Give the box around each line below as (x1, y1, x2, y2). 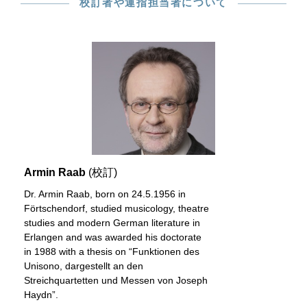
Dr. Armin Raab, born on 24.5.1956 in (24, 188, 186, 199)
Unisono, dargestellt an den (24, 260, 143, 271)
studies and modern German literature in (24, 217, 200, 228)
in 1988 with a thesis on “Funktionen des (24, 246, 199, 257)
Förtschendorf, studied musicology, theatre (24, 203, 209, 214)
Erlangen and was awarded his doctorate (24, 232, 201, 243)
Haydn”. (24, 289, 58, 300)
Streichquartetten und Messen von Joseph (24, 275, 208, 286)
